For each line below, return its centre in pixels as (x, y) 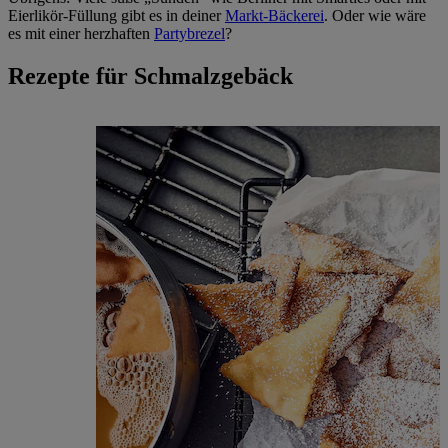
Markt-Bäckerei (274, 15)
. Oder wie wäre (375, 15)
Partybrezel (189, 33)
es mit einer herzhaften (81, 33)
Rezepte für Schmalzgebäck (150, 75)
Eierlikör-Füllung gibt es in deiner (116, 15)
